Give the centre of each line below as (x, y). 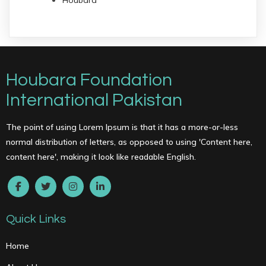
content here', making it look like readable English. (101, 157)
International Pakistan (94, 100)
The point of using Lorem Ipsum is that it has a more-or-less (122, 127)
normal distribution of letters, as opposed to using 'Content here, (129, 142)
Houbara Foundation (89, 80)
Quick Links (36, 219)
